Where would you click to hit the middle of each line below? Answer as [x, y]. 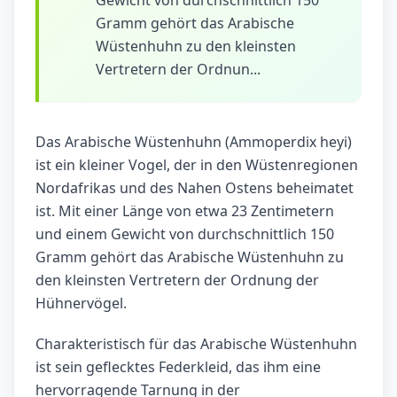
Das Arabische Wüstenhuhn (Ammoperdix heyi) [194, 142]
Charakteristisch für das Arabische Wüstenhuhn [196, 344]
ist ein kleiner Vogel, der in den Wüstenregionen [197, 165]
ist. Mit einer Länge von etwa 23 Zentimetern [185, 211]
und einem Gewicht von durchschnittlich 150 [185, 234]
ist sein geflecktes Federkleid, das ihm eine [178, 367]
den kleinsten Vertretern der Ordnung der [177, 280]
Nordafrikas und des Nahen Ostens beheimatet [195, 188]
